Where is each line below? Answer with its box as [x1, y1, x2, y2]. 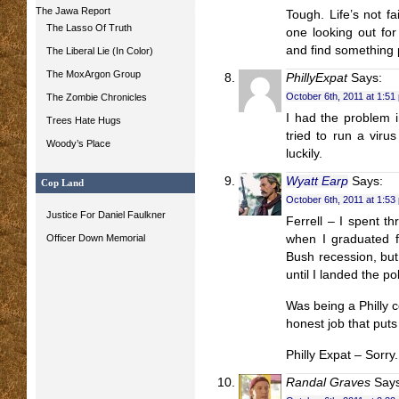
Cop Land [41, 178, 84, 188]
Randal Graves [286, 376, 370, 389]
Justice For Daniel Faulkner [46, 209, 166, 220]
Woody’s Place [46, 138, 110, 149]
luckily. [286, 147, 322, 160]
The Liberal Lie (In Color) [46, 45, 153, 56]
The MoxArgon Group [46, 69, 141, 79]
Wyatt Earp [286, 175, 348, 188]
